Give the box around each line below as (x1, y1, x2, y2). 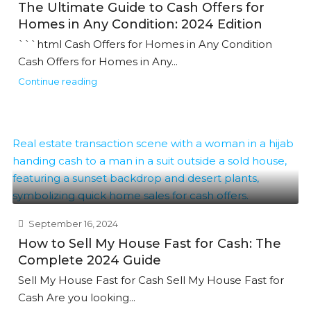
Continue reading (18, 76, 97, 87)
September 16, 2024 (26, 218, 118, 229)
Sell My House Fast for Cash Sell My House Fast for (18, 274, 284, 287)
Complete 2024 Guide (18, 253, 161, 268)
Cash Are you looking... (18, 291, 135, 304)
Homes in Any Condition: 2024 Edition (18, 17, 262, 32)
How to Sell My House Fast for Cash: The (18, 236, 281, 251)
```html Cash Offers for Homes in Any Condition (18, 37, 272, 51)
